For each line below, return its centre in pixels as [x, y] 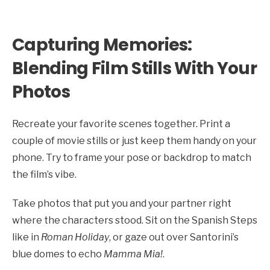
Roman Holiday [75, 237]
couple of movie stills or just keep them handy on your [134, 140]
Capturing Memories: [102, 45]
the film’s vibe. [44, 174]
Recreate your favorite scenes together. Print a [121, 124]
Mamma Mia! [133, 254]
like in [27, 237]
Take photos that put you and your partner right [122, 203]
